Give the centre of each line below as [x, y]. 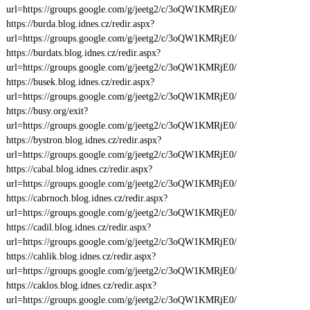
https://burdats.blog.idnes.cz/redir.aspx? [83, 53]
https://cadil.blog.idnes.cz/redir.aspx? [78, 227]
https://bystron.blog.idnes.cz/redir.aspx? [83, 140]
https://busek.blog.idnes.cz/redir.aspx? [80, 82]
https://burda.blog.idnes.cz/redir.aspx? [80, 24]
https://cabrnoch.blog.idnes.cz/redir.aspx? [86, 198]
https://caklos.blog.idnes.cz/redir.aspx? [81, 285]
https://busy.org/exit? [47, 111]
